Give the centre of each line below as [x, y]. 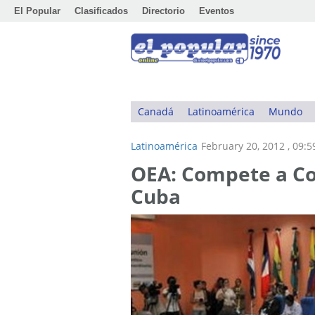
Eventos [217, 11]
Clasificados [101, 11]
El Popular [37, 11]
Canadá [156, 111]
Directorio [163, 11]
